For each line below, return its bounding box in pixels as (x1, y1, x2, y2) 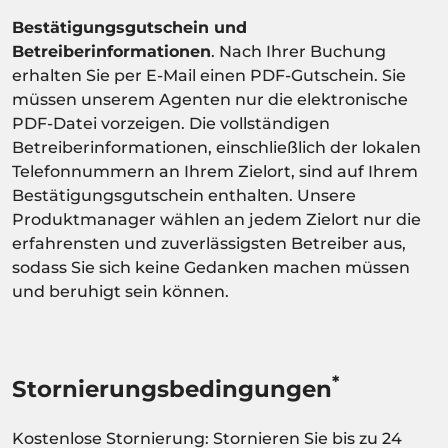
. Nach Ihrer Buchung (211, 41, 386, 61)
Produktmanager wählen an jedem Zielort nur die (12, 209, 421, 229)
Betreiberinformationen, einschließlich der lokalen (12, 137, 421, 157)
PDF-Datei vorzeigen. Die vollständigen (12, 113, 330, 133)
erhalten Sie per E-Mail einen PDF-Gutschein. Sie (12, 65, 406, 85)
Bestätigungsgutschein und (12, 17, 247, 37)
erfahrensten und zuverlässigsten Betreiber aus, (12, 233, 406, 253)
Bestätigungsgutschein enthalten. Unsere (12, 185, 356, 205)
